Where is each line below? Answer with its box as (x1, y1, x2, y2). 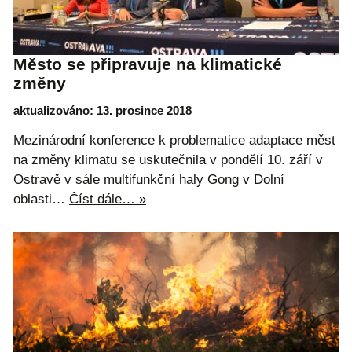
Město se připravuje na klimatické (13, 55, 282, 74)
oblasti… (13, 191, 69, 207)
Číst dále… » (69, 191, 146, 207)
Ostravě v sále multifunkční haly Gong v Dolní (13, 171, 284, 187)
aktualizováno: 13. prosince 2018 (13, 103, 192, 117)
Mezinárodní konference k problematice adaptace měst (13, 132, 335, 148)
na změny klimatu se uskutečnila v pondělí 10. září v (13, 152, 323, 167)
